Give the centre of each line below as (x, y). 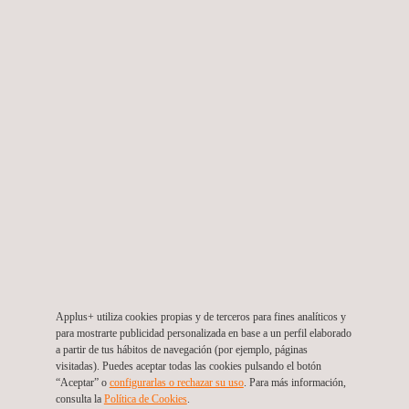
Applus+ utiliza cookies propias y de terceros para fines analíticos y (200, 317)
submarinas (57, 85)
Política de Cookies (145, 399)
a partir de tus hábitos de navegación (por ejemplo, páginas (181, 350)
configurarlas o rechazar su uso (176, 383)
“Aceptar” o (82, 383)
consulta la (79, 399)
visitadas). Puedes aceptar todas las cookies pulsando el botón (188, 367)
